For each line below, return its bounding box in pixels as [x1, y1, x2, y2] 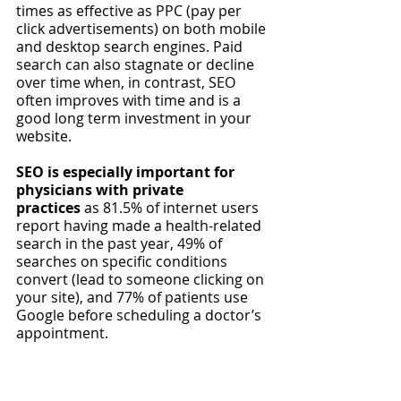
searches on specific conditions [16, 252, 231, 271]
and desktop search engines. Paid [16, 37, 246, 56]
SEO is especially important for [16, 162, 238, 182]
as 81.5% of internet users [81, 198, 262, 218]
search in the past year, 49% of [16, 234, 226, 253]
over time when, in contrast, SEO [16, 73, 239, 92]
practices [16, 198, 81, 218]
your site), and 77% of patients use [16, 287, 252, 307]
